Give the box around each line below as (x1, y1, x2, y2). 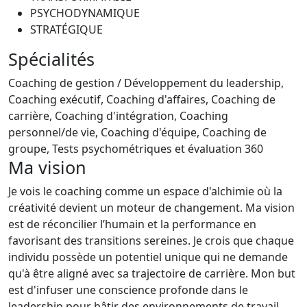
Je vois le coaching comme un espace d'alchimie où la (8, 184, 282, 199)
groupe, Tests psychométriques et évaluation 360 (8, 141, 263, 156)
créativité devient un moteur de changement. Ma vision (8, 200, 295, 215)
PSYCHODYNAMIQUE (30, 5, 140, 21)
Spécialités (8, 47, 95, 71)
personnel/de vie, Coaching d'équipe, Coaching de (8, 125, 267, 140)
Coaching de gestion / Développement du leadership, (8, 75, 284, 90)
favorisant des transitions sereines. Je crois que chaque (8, 233, 294, 248)
